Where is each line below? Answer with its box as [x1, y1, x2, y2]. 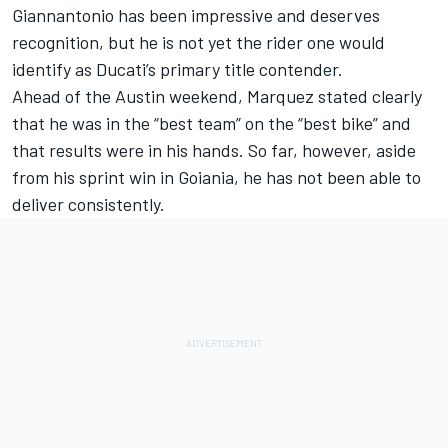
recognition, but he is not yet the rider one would [12, 30, 385, 53]
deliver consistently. [12, 192, 165, 215]
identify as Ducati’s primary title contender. [12, 57, 343, 80]
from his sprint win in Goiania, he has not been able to [12, 165, 421, 188]
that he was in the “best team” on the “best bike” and [12, 111, 411, 134]
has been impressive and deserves [114, 3, 380, 26]
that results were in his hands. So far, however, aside [12, 138, 416, 161]
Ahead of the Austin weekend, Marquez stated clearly [12, 84, 422, 107]
